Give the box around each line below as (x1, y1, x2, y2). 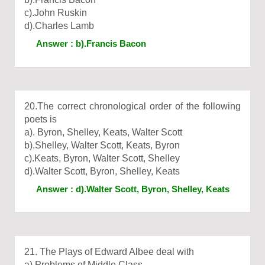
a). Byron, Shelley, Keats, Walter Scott (24, 127, 182, 137)
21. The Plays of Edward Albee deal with (24, 247, 194, 257)
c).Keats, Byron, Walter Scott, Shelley (24, 153, 180, 163)
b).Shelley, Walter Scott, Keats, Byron (24, 140, 180, 150)
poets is (24, 114, 57, 124)
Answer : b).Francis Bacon (36, 38, 146, 49)
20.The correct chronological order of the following (24, 101, 241, 111)
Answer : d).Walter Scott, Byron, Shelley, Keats (36, 184, 230, 194)
